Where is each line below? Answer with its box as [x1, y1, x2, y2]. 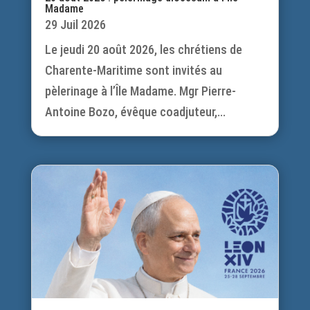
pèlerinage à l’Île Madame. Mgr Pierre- [44, 84, 236, 99]
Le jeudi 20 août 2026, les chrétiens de [44, 42, 242, 57]
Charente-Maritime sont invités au [44, 63, 222, 78]
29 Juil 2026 [44, 17, 106, 33]
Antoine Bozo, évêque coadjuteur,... [44, 104, 226, 120]
